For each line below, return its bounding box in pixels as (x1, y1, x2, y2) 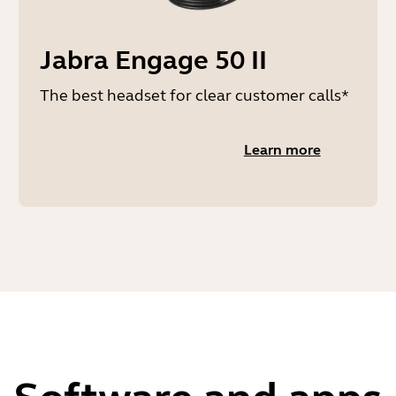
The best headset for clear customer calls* (40, 86, 350, 105)
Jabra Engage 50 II (40, 44, 268, 76)
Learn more (243, 141, 321, 158)
